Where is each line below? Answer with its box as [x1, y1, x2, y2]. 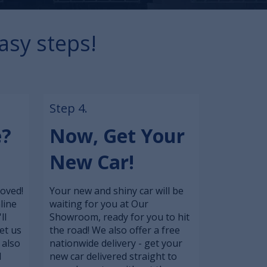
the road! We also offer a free [49, 223, 180, 237]
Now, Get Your [49, 123, 185, 148]
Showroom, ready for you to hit [49, 210, 190, 223]
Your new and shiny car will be [49, 184, 184, 197]
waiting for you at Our [49, 197, 148, 210]
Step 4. [49, 100, 88, 116]
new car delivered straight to [49, 250, 177, 263]
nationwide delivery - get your [49, 237, 182, 250]
